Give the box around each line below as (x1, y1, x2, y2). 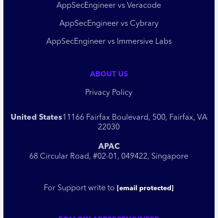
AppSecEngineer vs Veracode (56, 1, 162, 10)
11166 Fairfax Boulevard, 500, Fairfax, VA (62, 113, 207, 122)
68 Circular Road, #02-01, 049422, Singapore (29, 152, 189, 161)
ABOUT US (90, 71, 128, 78)
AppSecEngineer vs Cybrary (59, 19, 159, 28)
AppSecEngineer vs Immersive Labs (46, 37, 172, 46)
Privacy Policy (85, 89, 133, 97)
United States (10, 113, 62, 122)
